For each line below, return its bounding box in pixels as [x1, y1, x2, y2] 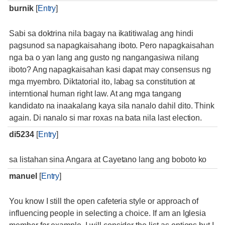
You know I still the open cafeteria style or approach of [9, 197, 199, 205]
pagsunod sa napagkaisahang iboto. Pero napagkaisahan [9, 41, 214, 50]
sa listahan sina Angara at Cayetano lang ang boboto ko [9, 155, 207, 164]
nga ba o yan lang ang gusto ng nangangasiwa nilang [9, 53, 199, 62]
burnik [9, 4, 34, 13]
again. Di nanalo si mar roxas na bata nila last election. [9, 114, 202, 122]
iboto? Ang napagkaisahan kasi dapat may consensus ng [9, 65, 211, 74]
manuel [9, 172, 37, 180]
